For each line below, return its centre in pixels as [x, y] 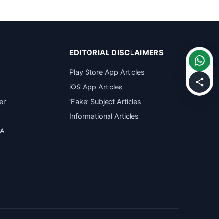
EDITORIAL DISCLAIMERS [117, 53]
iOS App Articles [96, 87]
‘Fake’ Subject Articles [105, 102]
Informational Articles [104, 116]
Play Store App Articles [107, 72]
